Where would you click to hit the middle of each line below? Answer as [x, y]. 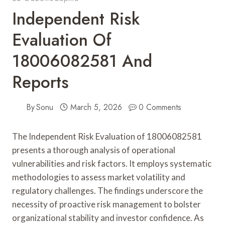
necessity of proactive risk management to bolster [106, 204]
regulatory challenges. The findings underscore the [107, 190]
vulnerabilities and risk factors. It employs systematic [112, 163]
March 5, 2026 [96, 107]
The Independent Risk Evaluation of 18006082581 [107, 136]
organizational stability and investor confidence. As [108, 217]
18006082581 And [82, 61]
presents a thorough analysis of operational [94, 150]
